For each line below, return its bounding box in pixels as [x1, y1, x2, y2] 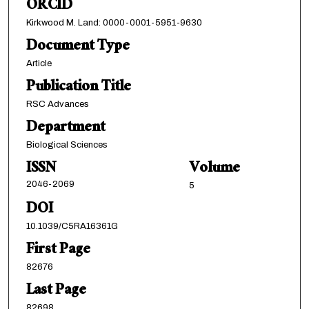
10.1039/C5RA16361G [26, 221, 118, 232]
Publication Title [26, 74, 131, 103]
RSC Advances [26, 99, 89, 110]
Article [26, 59, 52, 69]
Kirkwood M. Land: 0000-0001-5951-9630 [26, 18, 202, 28]
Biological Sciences [26, 140, 108, 150]
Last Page [26, 277, 86, 306]
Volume [188, 155, 240, 184]
